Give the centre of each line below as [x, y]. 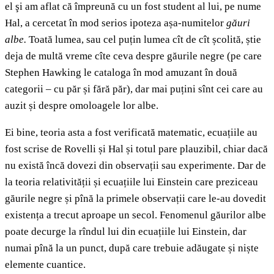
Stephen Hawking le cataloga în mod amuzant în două [121, 73]
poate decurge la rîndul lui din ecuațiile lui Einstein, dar [126, 232]
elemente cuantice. [45, 265]
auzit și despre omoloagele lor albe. [82, 106]
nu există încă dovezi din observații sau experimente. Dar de [135, 166]
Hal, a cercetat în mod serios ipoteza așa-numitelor [116, 23]
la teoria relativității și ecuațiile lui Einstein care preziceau [131, 182]
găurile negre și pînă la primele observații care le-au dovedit [135, 199]
